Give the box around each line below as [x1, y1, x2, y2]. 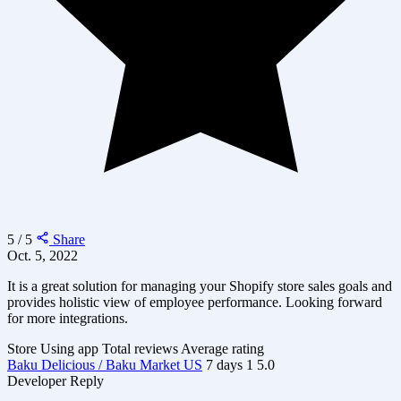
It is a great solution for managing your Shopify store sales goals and [7, 277, 392, 294]
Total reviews [102, 340, 178, 356]
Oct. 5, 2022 [7, 247, 78, 263]
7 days [206, 356, 243, 372]
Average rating [181, 340, 264, 356]
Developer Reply [7, 372, 104, 388]
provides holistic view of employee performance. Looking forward [7, 294, 382, 310]
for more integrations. [7, 310, 128, 326]
